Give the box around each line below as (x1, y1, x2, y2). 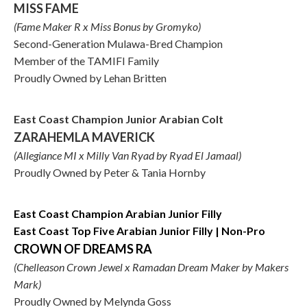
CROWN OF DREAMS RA (14, 241, 152, 256)
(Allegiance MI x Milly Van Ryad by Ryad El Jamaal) (14, 149, 241, 162)
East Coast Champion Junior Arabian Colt (14, 112, 223, 125)
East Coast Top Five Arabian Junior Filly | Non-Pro (14, 224, 265, 237)
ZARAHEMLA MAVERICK (14, 130, 155, 145)
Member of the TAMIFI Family (14, 54, 159, 67)
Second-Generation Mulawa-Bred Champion (14, 37, 223, 50)
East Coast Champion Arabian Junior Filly (14, 207, 222, 220)
